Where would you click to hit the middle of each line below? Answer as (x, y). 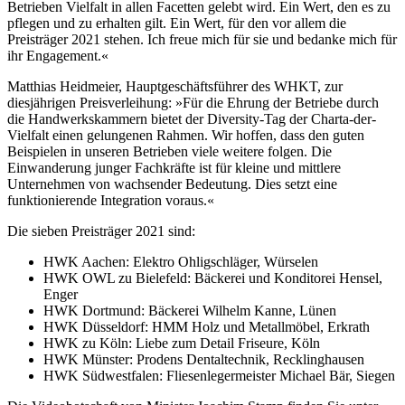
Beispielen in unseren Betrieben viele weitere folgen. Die (170, 151)
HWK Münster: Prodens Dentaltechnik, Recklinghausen (204, 359)
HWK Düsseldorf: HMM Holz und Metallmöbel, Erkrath (207, 326)
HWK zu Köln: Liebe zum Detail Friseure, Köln (182, 343)
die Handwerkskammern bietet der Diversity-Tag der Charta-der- (192, 118)
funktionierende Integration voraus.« (111, 200)
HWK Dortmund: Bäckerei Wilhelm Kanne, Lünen (190, 310)
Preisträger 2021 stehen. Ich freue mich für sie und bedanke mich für (202, 39)
